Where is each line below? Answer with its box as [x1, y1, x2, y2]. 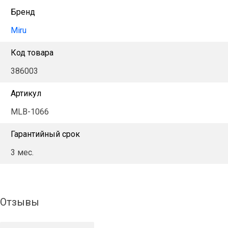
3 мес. [11, 147, 34, 157]
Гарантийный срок [11, 129, 80, 139]
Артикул [11, 88, 41, 98]
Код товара [11, 47, 53, 58]
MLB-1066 [11, 106, 49, 117]
